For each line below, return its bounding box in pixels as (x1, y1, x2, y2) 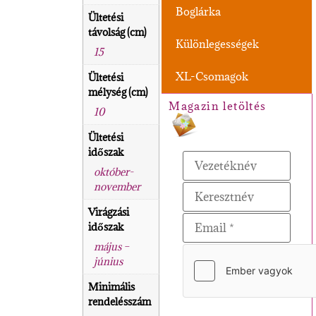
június (94, 254, 123, 268)
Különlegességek (176, 36, 260, 51)
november (94, 179, 141, 193)
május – (94, 239, 130, 253)
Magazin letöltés (169, 98, 267, 114)
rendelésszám (88, 294, 152, 308)
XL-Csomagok (176, 68, 249, 84)
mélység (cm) (88, 85, 149, 99)
